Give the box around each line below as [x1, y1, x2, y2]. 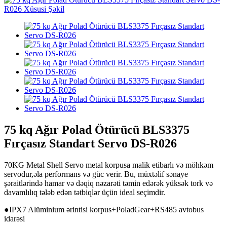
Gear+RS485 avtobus [134, 205, 204, 214]
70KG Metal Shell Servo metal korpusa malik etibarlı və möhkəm [4, 160, 213, 169]
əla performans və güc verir [33, 169, 120, 178]
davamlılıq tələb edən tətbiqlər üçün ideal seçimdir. [4, 187, 165, 197]
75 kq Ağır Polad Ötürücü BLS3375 [4, 123, 190, 136]
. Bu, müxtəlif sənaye [120, 169, 188, 178]
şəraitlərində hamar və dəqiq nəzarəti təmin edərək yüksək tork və [4, 178, 213, 187]
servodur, [4, 169, 33, 178]
